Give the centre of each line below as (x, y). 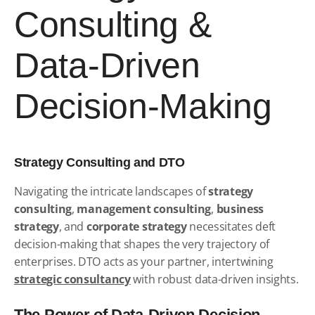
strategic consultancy (72, 279)
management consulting (144, 209)
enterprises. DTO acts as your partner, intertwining (144, 262)
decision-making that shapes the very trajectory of (142, 244)
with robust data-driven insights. (216, 279)
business (240, 209)
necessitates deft (231, 226)
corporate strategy (136, 226)
